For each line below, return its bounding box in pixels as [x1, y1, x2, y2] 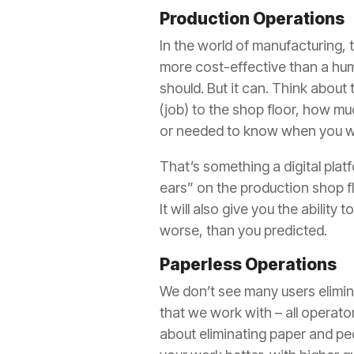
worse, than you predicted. [160, 221, 327, 239]
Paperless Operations [160, 254, 337, 274]
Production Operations [160, 8, 345, 28]
